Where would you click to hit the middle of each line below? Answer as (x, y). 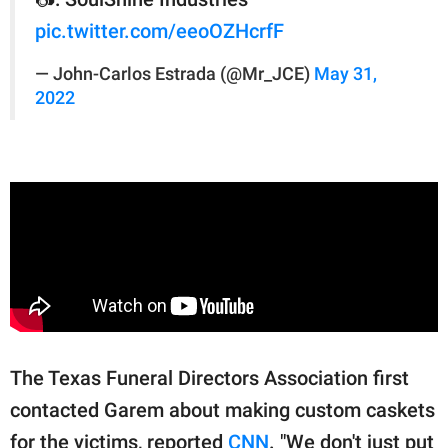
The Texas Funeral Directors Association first (209, 377)
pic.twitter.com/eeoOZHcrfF (159, 30)
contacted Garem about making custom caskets (222, 409)
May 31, (345, 73)
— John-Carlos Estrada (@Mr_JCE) (174, 73)
